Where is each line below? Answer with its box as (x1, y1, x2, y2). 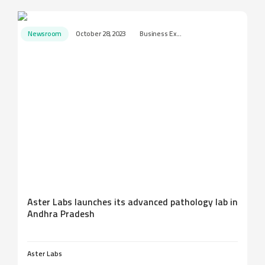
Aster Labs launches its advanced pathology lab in (27, 198, 238, 208)
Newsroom (28, 31, 62, 38)
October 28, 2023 (76, 31, 126, 38)
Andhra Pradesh (27, 210, 95, 219)
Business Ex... (140, 31, 182, 38)
